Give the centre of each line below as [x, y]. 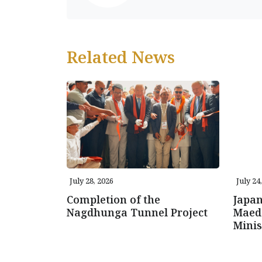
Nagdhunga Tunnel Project [137, 212]
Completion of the [113, 199]
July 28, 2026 [92, 180]
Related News [121, 56]
